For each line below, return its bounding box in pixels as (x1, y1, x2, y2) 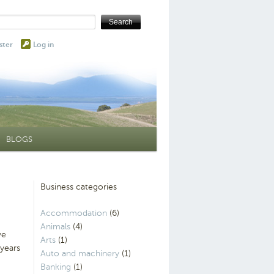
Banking (40, 261, 71, 272)
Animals (40, 221, 70, 232)
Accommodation (40, 207, 107, 218)
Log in (33, 40, 54, 49)
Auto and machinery (40, 248, 119, 259)
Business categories (40, 182, 117, 192)
